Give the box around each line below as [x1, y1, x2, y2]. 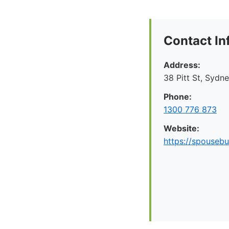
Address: [164, 60, 200, 70]
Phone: [164, 91, 192, 102]
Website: [164, 123, 199, 133]
